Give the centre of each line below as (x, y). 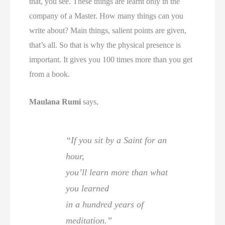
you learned (88, 189)
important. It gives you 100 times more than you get (111, 60)
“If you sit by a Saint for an (117, 140)
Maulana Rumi (55, 102)
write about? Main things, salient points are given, (108, 31)
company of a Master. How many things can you (106, 16)
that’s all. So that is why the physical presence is (105, 45)
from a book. (50, 74)
